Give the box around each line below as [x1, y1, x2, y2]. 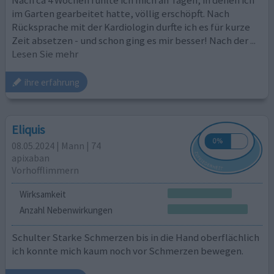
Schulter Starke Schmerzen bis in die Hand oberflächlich [12, 231, 260, 245]
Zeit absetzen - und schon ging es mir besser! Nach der [12, 33, 249, 47]
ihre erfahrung [24, 76, 80, 88]
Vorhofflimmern [12, 163, 80, 176]
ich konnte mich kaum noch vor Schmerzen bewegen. [12, 244, 244, 258]
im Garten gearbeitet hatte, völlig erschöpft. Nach [12, 6, 230, 20]
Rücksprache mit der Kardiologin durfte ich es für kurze [12, 20, 251, 34]
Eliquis [12, 121, 45, 137]
